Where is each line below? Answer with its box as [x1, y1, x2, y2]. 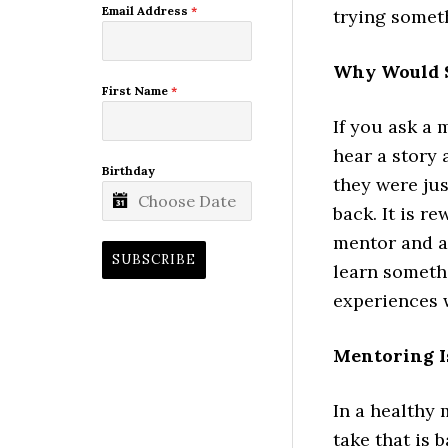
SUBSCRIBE [112, 251, 196, 269]
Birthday [102, 163, 155, 179]
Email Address [102, 3, 191, 19]
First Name [102, 83, 171, 99]
